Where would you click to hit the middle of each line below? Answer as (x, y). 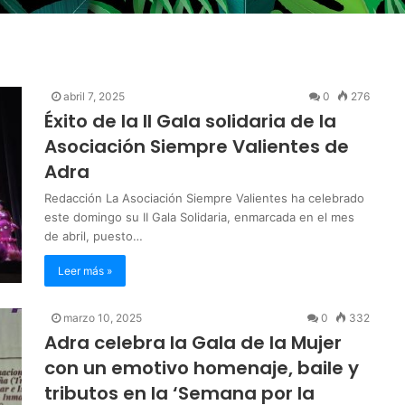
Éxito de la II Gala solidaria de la (190, 121)
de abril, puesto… (94, 235)
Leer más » (85, 270)
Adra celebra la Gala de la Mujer (193, 342)
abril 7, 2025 (94, 96)
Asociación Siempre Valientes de (197, 146)
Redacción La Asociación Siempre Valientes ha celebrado (204, 198)
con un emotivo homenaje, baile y (202, 367)
